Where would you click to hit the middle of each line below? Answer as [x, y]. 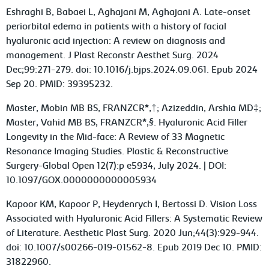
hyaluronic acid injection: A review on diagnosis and [116, 41]
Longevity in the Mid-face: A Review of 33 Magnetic [116, 137]
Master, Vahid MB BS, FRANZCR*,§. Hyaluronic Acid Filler [127, 123]
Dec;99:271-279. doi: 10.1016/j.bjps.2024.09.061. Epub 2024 [132, 70]
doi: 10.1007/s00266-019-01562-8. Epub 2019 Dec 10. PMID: [134, 248]
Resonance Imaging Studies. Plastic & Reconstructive [117, 152]
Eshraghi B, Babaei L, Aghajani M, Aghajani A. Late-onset [128, 12]
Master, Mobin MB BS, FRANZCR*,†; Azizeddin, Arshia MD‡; [134, 108]
